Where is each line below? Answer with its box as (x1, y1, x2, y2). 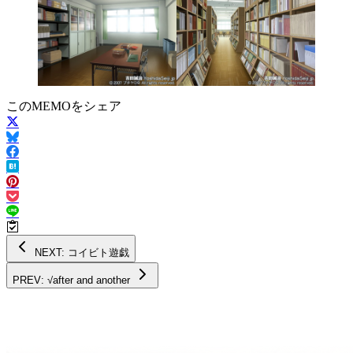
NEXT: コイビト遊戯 (68, 246, 129, 258)
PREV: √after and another (47, 273, 130, 286)
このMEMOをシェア (6, 98, 121, 113)
